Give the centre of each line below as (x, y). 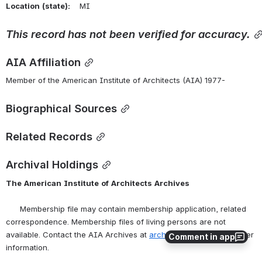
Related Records (49, 137)
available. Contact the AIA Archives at (77, 235)
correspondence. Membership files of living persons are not (116, 222)
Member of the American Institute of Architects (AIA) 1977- (116, 80)
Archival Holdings (52, 165)
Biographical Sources (61, 108)
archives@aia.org (181, 235)
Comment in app (202, 237)
